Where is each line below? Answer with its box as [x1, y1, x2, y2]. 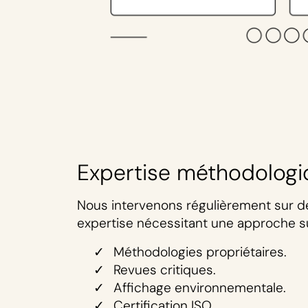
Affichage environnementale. [113, 279, 286, 297]
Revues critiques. [113, 261, 216, 279]
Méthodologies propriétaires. [113, 243, 287, 261]
